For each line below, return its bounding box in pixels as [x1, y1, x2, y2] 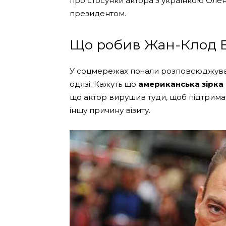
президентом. [70, 9, 126, 18]
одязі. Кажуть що [70, 79, 138, 89]
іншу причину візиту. [70, 105, 150, 115]
